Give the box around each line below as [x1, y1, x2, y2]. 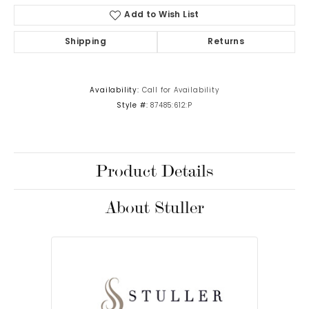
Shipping [64, 38, 106, 47]
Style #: [116, 103, 148, 110]
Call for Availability [141, 88, 219, 94]
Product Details [96, 159, 213, 183]
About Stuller [105, 196, 204, 220]
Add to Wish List [124, 11, 199, 20]
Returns [208, 38, 245, 47]
